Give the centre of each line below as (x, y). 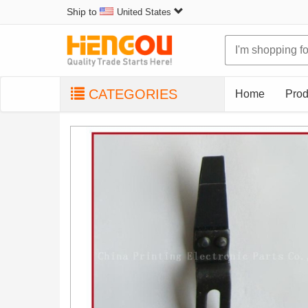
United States (144, 12)
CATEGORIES (131, 94)
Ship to (83, 12)
